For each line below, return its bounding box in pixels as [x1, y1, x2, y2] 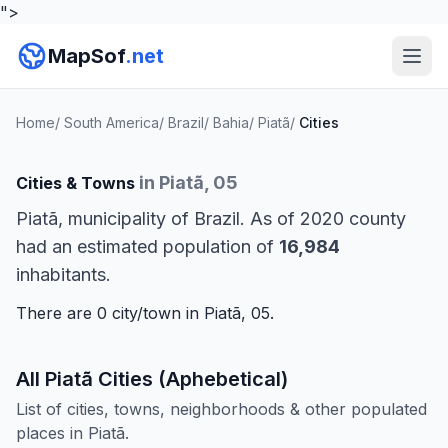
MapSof [48, 44, 125, 68]
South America [64, 114, 159, 131]
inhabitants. [16, 264, 111, 285]
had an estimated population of [16, 236, 279, 257]
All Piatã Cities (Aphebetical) [16, 367, 288, 391]
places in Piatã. [16, 423, 129, 443]
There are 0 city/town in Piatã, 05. [16, 303, 274, 323]
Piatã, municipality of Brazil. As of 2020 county [16, 208, 406, 229]
